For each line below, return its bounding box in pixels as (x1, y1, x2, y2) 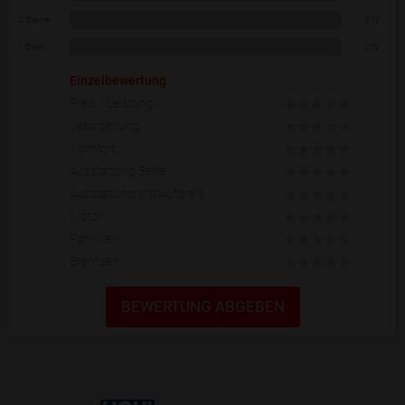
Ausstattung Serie (70, 164, 165, 178)
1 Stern (19, 42, 45, 52)
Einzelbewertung (70, 73, 166, 88)
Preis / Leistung (70, 96, 154, 110)
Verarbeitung (70, 118, 140, 133)
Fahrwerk (70, 231, 122, 246)
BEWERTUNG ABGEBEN (120, 297, 285, 316)
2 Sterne (19, 14, 50, 24)
